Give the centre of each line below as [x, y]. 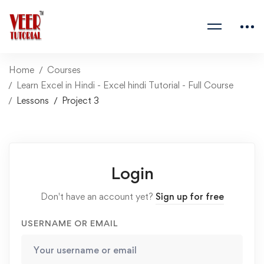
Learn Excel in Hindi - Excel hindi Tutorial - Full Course [125, 85]
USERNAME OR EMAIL [70, 223]
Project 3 [80, 100]
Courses [64, 70]
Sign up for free [189, 197]
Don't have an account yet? [98, 197]
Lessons [33, 100]
